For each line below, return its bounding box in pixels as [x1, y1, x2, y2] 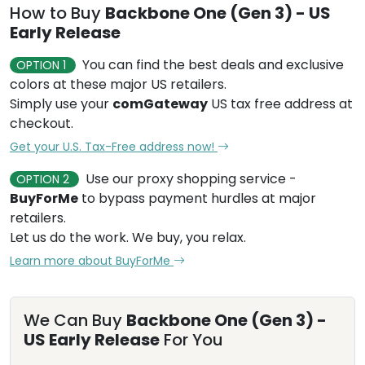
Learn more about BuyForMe [10, 253, 174, 269]
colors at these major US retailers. [10, 75, 226, 94]
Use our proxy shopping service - [86, 169, 297, 188]
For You [160, 328, 223, 351]
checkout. [10, 114, 73, 133]
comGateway [112, 95, 208, 113]
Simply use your [10, 95, 112, 113]
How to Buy [10, 2, 105, 24]
